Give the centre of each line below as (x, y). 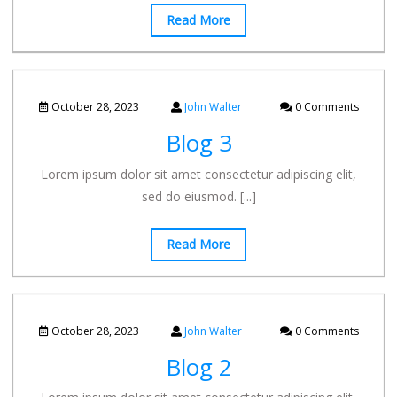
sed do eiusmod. (191, 197)
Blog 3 (198, 143)
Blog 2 (198, 366)
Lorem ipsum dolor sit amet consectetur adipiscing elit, (198, 175)
